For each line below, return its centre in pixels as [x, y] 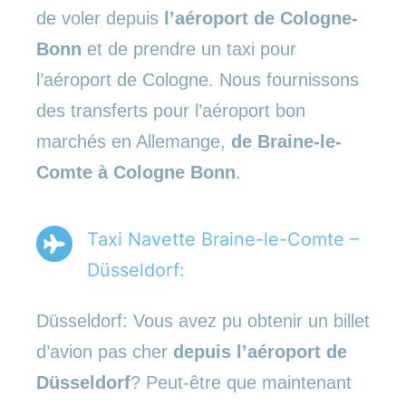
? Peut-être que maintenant [241, 382]
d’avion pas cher [105, 351]
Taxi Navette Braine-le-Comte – [223, 239]
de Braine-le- [286, 141]
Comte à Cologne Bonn [136, 172]
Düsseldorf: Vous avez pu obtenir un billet [203, 320]
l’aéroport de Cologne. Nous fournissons [198, 79]
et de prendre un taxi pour [189, 48]
